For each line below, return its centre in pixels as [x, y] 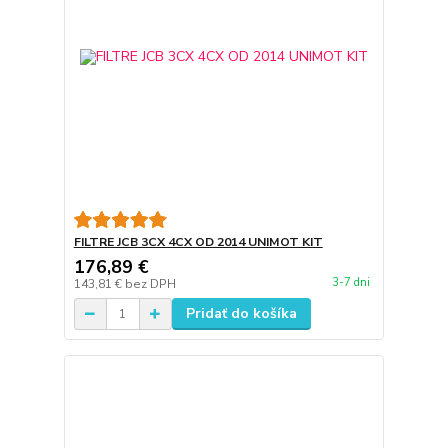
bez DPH [150, 284]
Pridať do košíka [241, 314]
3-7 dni [350, 282]
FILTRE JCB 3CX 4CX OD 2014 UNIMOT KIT [198, 242]
